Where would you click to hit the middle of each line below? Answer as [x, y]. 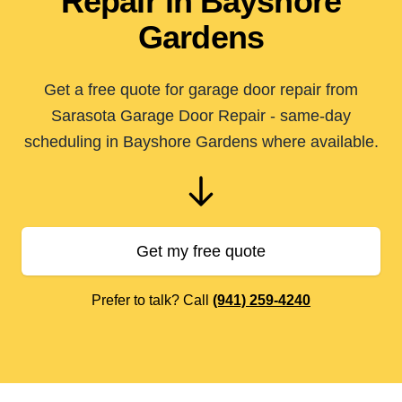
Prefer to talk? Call [152, 300]
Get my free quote [201, 251]
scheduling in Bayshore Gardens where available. [201, 142]
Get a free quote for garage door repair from [201, 90]
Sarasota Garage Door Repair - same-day [201, 116]
